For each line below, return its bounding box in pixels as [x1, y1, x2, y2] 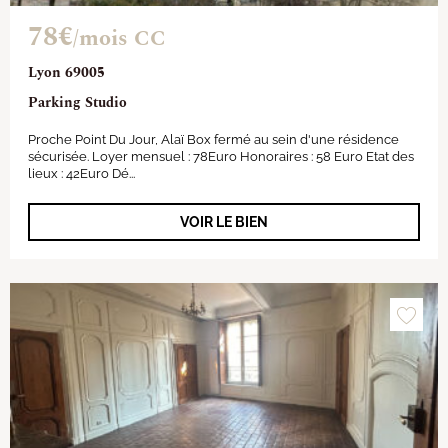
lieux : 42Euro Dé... [28, 166, 135, 181]
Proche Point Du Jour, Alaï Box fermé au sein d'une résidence [28, 132, 399, 147]
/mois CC [73, 22, 166, 55]
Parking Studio [28, 92, 127, 113]
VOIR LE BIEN [180, 214, 268, 230]
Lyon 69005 [28, 62, 105, 83]
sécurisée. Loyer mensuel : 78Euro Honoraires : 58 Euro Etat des [28, 149, 414, 164]
